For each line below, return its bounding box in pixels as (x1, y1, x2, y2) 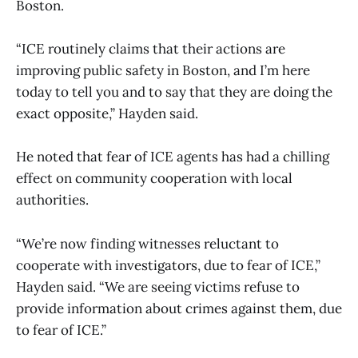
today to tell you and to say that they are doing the (16, 83, 332, 101)
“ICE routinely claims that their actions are (16, 40, 285, 58)
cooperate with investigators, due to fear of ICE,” (16, 256, 320, 274)
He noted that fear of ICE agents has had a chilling (16, 148, 329, 166)
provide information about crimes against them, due (16, 299, 342, 317)
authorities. (16, 191, 89, 209)
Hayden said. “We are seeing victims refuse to (16, 277, 300, 296)
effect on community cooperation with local (16, 169, 292, 188)
